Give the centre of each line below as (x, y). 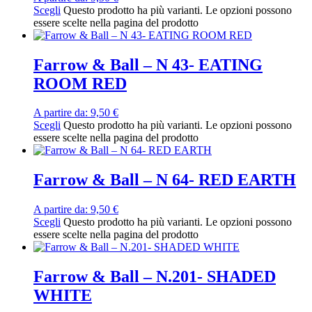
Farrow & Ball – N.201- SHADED (155, 277)
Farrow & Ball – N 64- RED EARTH (165, 180)
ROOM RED (80, 83)
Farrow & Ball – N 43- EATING (148, 64)
